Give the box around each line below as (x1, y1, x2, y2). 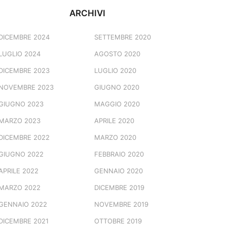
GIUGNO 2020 (94, 83, 139, 92)
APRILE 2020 (94, 117, 134, 125)
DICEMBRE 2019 (94, 183, 144, 192)
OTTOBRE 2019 (94, 217, 142, 225)
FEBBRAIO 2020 (94, 150, 144, 159)
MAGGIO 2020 (94, 100, 140, 108)
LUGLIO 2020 (94, 66, 136, 75)
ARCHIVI (69, 8, 106, 19)
